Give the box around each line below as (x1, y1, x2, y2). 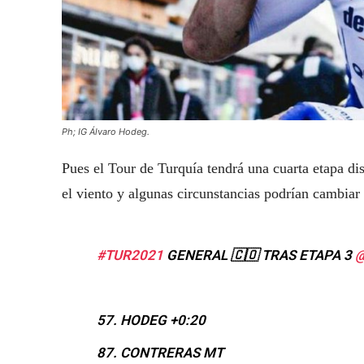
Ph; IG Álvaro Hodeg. (62, 126, 149, 138)
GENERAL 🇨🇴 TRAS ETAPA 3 (162, 247, 355, 264)
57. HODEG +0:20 (96, 312, 206, 329)
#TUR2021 (96, 247, 163, 264)
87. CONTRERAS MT (96, 344, 223, 362)
